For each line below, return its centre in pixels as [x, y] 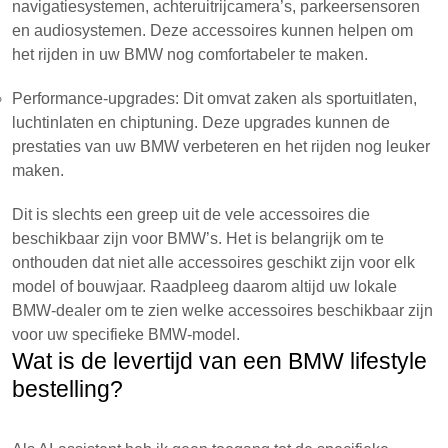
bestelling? [67, 389]
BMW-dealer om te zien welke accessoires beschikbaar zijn [222, 310]
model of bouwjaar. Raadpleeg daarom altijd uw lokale [204, 286]
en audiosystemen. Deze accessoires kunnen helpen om [212, 30]
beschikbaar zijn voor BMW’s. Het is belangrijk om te [198, 238]
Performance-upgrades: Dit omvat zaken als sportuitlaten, [214, 98]
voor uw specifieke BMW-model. [126, 334]
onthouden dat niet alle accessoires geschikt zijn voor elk [213, 262]
